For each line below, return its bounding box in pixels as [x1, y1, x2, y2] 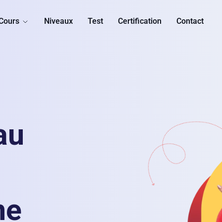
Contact [176, 16, 204, 26]
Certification [118, 16, 162, 26]
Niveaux [44, 16, 73, 26]
